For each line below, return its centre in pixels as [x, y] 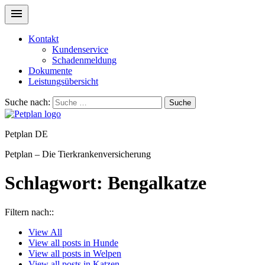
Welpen [107, 253]
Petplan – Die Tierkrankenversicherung [78, 154]
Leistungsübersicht [63, 81]
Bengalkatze [157, 183]
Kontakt [43, 39]
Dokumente [50, 71]
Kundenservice [80, 49]
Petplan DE [26, 134]
